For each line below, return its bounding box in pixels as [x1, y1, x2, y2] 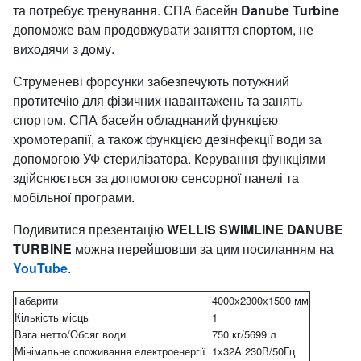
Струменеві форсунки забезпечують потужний [13, 72, 289, 90]
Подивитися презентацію [13, 220, 167, 239]
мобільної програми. [13, 188, 135, 206]
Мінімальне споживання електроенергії [15, 343, 205, 359]
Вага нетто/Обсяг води [15, 326, 126, 342]
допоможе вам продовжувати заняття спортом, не [13, 20, 313, 39]
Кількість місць [15, 309, 89, 325]
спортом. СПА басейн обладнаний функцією [13, 110, 278, 129]
